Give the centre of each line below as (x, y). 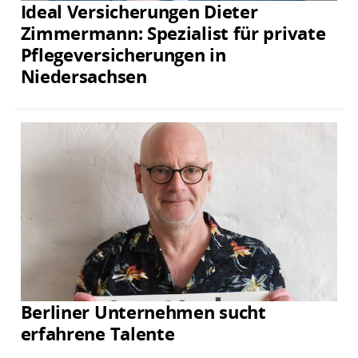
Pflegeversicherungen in (123, 55)
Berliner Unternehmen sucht (143, 312)
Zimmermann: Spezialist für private (173, 33)
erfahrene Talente (97, 334)
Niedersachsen (84, 76)
